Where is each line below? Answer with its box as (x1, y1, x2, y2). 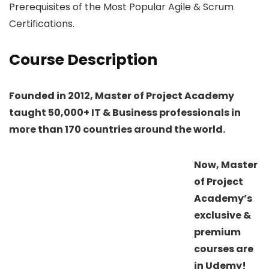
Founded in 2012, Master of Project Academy (9, 88, 234, 103)
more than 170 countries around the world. (9, 122, 225, 136)
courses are (194, 241, 253, 256)
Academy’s (194, 191, 252, 205)
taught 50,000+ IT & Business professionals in (9, 105, 241, 119)
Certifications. (9, 16, 74, 31)
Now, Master (194, 157, 258, 172)
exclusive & (194, 208, 251, 222)
